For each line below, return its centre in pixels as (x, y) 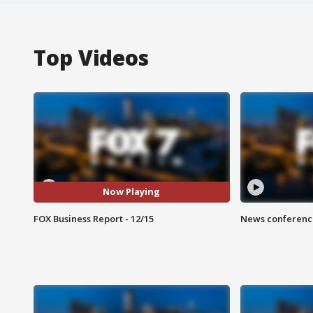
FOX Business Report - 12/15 (94, 218)
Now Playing (132, 192)
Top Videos (91, 57)
